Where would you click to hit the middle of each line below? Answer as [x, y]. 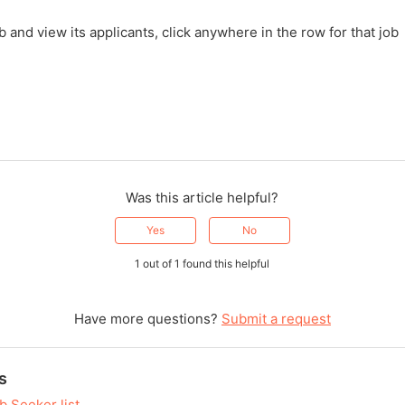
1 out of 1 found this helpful [202, 263]
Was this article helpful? [202, 197]
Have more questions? [147, 318]
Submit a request [276, 318]
